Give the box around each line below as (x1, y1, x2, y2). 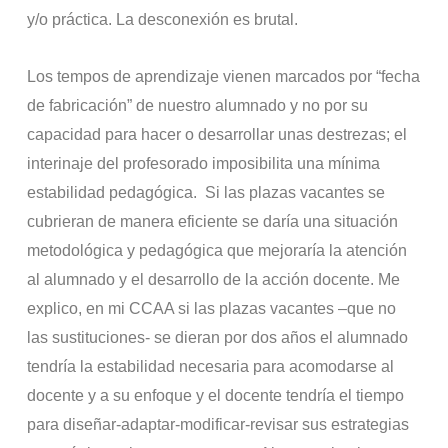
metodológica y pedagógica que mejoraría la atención (27, 241, 408, 259)
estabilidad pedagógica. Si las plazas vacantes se (27, 183, 386, 201)
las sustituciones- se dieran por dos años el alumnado (27, 328, 409, 346)
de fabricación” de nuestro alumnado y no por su (27, 96, 369, 114)
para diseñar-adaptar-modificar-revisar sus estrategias (27, 415, 410, 433)
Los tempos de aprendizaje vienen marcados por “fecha (27, 67, 421, 85)
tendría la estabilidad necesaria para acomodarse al (27, 357, 395, 375)
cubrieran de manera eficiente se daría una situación (27, 212, 399, 230)
